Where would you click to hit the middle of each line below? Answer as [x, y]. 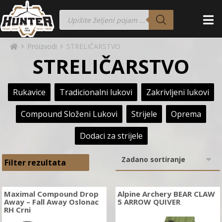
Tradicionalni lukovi [96, 92]
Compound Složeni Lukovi [69, 114]
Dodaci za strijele [111, 136]
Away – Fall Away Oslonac [52, 202]
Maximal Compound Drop [52, 194]
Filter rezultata [35, 163]
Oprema [186, 114]
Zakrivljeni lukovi [178, 92]
